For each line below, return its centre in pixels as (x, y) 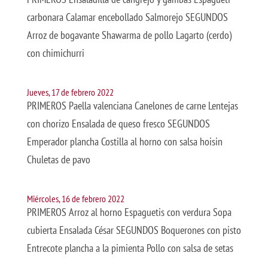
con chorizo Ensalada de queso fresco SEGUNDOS (118, 124)
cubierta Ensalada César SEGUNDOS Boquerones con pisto (134, 230)
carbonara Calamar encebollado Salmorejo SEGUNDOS (127, 17)
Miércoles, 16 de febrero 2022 (75, 199)
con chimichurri (55, 53)
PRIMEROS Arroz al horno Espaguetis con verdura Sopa (129, 212)
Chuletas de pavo (58, 159)
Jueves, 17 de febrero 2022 (70, 92)
